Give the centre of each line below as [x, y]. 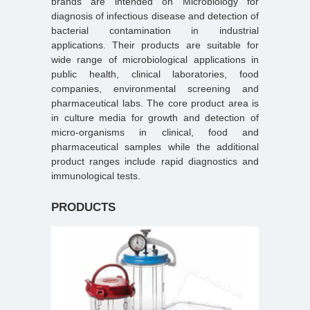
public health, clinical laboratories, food [155, 74]
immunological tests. [96, 175]
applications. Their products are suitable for [155, 45]
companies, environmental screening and [155, 88]
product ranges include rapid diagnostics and [155, 161]
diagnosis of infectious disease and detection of [155, 16]
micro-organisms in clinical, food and [155, 132]
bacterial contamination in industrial [155, 30]
